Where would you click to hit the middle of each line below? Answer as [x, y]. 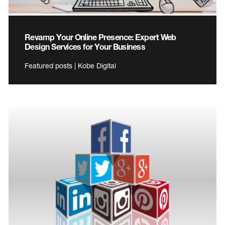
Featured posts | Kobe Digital [70, 66]
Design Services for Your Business [85, 47]
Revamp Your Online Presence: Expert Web [100, 37]
